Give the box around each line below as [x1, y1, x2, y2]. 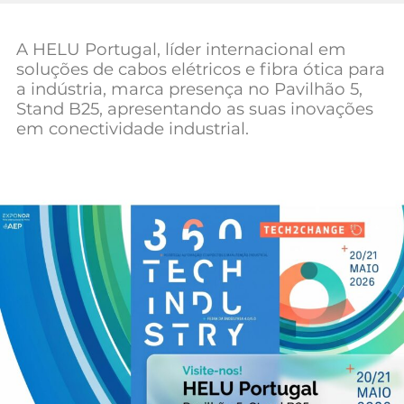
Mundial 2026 [16, 8, 220, 43]
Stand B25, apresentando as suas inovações [16, 98, 373, 119]
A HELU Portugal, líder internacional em [16, 39, 346, 60]
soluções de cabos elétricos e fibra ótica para [16, 59, 385, 79]
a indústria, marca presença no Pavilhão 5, [16, 78, 363, 99]
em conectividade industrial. [16, 118, 249, 139]
